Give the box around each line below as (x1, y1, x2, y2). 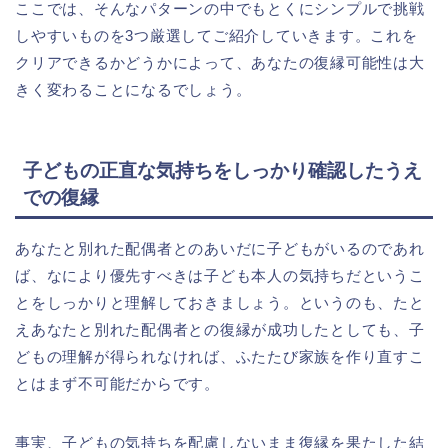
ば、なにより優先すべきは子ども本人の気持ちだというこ (15, 266, 425, 284)
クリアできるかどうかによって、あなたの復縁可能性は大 (15, 53, 425, 71)
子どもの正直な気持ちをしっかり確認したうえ (23, 159, 422, 181)
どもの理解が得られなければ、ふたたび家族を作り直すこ (15, 347, 425, 365)
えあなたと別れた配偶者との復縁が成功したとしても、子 (15, 320, 425, 338)
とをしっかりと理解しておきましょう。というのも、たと (15, 293, 425, 311)
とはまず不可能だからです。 (15, 374, 220, 392)
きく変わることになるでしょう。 (15, 80, 252, 98)
